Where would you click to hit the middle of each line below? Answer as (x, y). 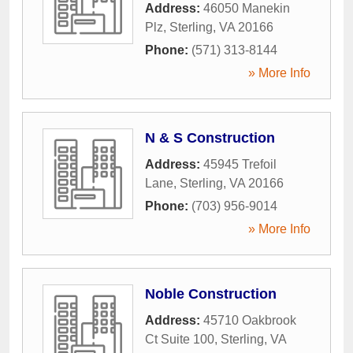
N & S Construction (210, 138)
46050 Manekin (247, 9)
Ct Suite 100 (180, 340)
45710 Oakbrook (250, 321)
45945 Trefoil (240, 165)
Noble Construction (211, 294)
